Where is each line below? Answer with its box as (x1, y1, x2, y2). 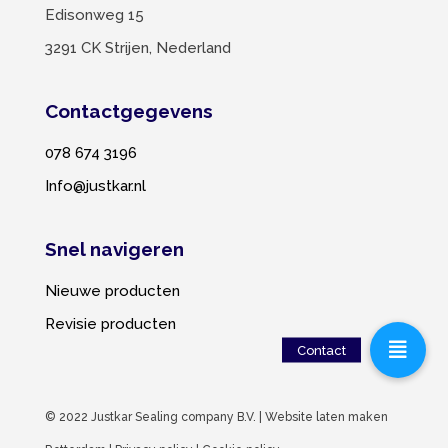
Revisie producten (44, 314, 176, 333)
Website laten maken (264, 409, 388, 424)
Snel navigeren (44, 237, 184, 260)
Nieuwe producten (44, 281, 180, 300)
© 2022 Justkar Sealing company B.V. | (44, 409, 265, 424)
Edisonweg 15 (44, 5, 144, 24)
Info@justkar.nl (44, 176, 146, 195)
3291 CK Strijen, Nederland (44, 38, 231, 57)
